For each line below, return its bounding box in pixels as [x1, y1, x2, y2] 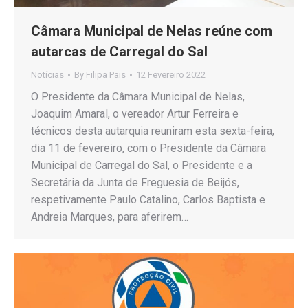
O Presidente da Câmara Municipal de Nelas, [31, 89, 245, 103]
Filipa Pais [86, 69, 126, 80]
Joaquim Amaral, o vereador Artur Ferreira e [31, 107, 239, 120]
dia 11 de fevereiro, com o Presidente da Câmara [31, 141, 266, 155]
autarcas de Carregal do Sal [31, 43, 208, 60]
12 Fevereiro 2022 [136, 69, 206, 80]
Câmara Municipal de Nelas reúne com [31, 22, 272, 39]
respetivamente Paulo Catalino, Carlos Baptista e [31, 192, 265, 206]
